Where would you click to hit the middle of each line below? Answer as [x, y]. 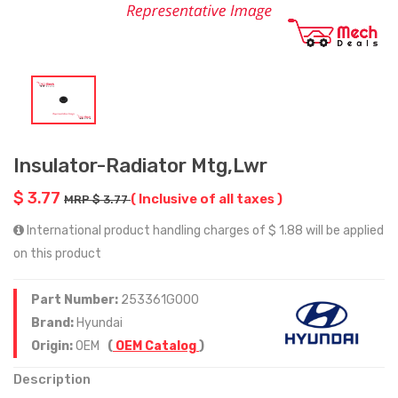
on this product [57, 253]
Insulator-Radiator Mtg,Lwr [140, 165]
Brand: [54, 322]
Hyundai [99, 322]
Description [52, 379]
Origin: [53, 346]
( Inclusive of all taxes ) [207, 199]
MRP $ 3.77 [97, 199]
